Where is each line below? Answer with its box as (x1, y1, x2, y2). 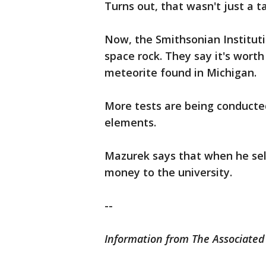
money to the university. (104, 165, 232, 180)
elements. (104, 115, 159, 130)
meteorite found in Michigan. (104, 65, 259, 80)
